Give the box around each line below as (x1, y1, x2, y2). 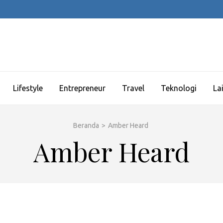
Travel (122, 84, 144, 93)
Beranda (73, 121, 99, 129)
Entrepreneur (59, 84, 106, 93)
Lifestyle (13, 84, 43, 93)
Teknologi (161, 84, 197, 93)
